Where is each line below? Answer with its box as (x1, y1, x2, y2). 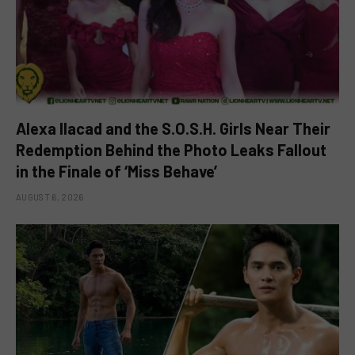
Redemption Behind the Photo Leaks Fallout (16, 139, 326, 159)
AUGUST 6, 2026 (16, 191, 84, 202)
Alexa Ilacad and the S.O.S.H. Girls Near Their (16, 118, 330, 138)
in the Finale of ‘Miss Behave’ (16, 161, 217, 181)
